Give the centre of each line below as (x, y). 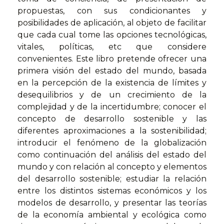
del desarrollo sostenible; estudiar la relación (112, 179)
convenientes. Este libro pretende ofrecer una (112, 59)
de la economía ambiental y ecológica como (112, 215)
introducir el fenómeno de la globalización (112, 143)
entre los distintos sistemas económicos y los (112, 191)
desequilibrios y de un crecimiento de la (112, 95)
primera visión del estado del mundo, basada (112, 71)
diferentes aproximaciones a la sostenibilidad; (112, 131)
